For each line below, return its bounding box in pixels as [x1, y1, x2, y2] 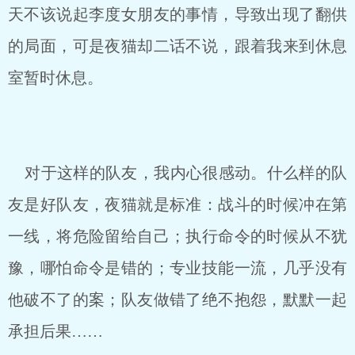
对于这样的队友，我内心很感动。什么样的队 [8, 164, 347, 181]
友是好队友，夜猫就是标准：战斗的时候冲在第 [8, 196, 347, 213]
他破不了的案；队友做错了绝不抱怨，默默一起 [8, 291, 347, 308]
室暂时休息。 [8, 69, 103, 86]
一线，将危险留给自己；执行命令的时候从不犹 [8, 227, 347, 245]
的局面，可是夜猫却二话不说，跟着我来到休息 [8, 37, 347, 55]
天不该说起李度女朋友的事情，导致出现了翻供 [8, 6, 347, 23]
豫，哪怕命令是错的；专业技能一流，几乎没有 [8, 259, 347, 277]
